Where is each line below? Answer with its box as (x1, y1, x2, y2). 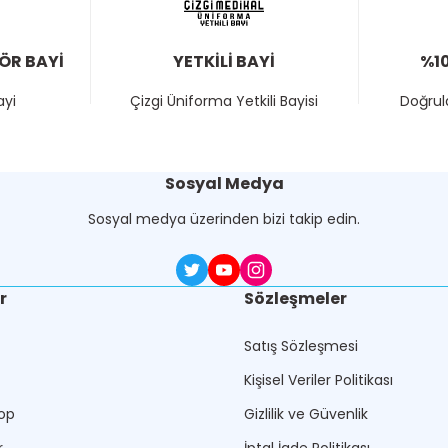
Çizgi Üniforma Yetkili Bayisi (129, 91, 318, 111)
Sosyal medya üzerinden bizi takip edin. (88, 209, 360, 229)
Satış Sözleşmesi (244, 336, 358, 356)
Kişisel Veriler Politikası (244, 370, 393, 390)
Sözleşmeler (244, 287, 347, 310)
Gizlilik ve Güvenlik (244, 404, 368, 424)
